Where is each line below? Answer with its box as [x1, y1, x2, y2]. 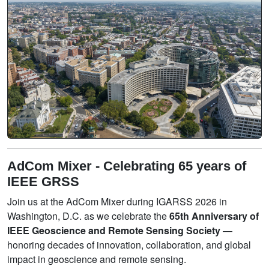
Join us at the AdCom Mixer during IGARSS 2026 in [7, 195, 227, 209]
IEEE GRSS [7, 174, 79, 190]
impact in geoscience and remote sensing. [7, 252, 186, 267]
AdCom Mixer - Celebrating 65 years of [7, 159, 246, 174]
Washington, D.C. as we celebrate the [7, 209, 169, 223]
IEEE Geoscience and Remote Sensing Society [7, 223, 220, 238]
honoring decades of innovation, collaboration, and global [7, 238, 251, 252]
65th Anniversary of [169, 209, 259, 223]
